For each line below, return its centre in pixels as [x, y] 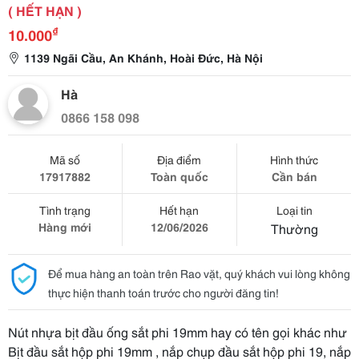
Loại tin [294, 210]
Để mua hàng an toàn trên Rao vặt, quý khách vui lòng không [199, 273]
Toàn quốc [179, 176]
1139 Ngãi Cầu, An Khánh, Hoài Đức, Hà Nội [143, 58]
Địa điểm [179, 159]
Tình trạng [65, 210]
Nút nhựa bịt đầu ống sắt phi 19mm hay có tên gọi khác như [177, 331]
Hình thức [294, 159]
